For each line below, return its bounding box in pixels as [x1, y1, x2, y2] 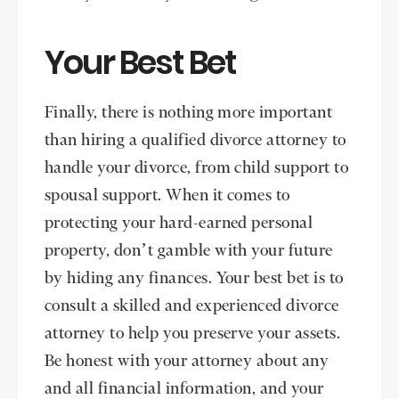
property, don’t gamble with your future [45, 242, 333, 259]
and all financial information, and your [45, 380, 324, 397]
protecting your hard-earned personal [45, 215, 313, 232]
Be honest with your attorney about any [45, 353, 330, 370]
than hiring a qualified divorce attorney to [45, 132, 346, 149]
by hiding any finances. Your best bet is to [45, 270, 344, 287]
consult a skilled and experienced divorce [45, 297, 339, 314]
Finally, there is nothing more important [45, 104, 333, 121]
